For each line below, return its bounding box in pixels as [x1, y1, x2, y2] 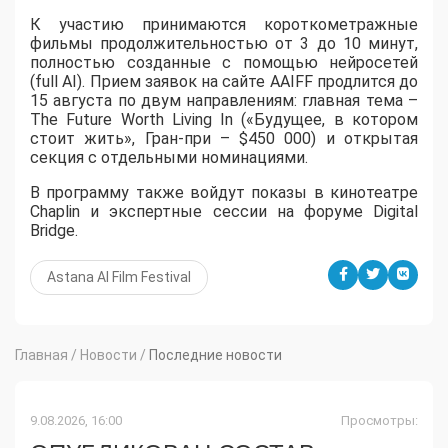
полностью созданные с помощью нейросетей [30, 52, 418, 72]
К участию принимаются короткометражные [30, 14, 418, 34]
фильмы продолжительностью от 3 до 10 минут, [30, 33, 418, 53]
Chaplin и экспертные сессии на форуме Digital [30, 201, 418, 221]
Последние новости [149, 346, 282, 363]
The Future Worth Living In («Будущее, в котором [30, 109, 418, 129]
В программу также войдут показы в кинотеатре [30, 182, 418, 202]
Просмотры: [341, 412, 418, 428]
